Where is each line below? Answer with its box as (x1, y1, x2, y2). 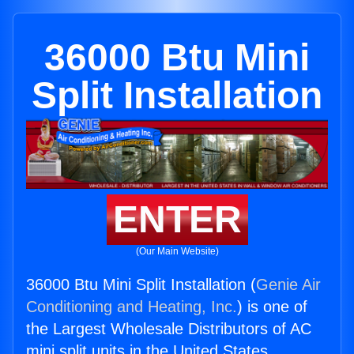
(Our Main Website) (135, 246, 219, 258)
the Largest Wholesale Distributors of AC (26, 320, 311, 338)
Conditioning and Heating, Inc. (26, 298, 237, 316)
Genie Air (256, 276, 321, 294)
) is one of (237, 298, 307, 316)
